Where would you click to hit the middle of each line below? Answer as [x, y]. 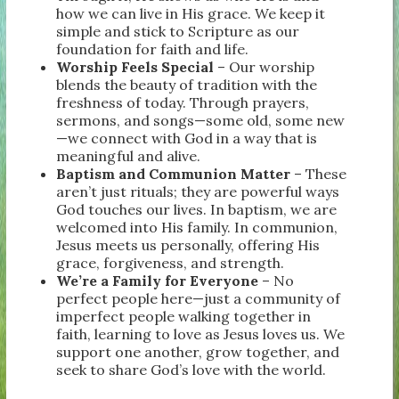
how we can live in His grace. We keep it [191, 13]
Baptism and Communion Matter [174, 173]
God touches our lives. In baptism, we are [197, 209]
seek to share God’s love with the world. [191, 369]
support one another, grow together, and [198, 351]
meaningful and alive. [129, 155]
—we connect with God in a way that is [187, 138]
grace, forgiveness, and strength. [171, 262]
